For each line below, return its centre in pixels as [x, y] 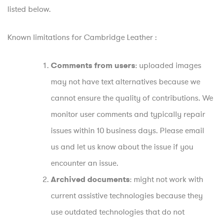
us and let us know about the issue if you [122, 147]
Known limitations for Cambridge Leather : [82, 37]
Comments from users [93, 65]
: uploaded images [168, 65]
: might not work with [166, 179]
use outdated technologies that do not [118, 212]
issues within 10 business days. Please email [128, 130]
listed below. [29, 9]
